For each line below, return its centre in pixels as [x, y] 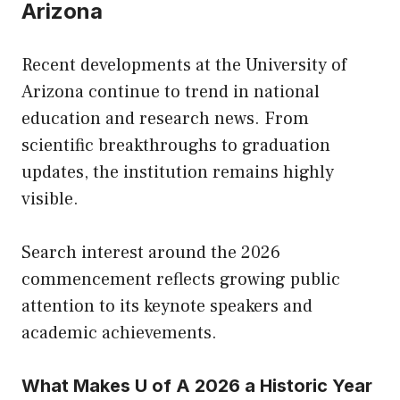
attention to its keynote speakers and [167, 306]
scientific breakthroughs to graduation [176, 145]
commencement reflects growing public [181, 279]
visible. [50, 199]
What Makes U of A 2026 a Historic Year [197, 385]
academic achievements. [119, 333]
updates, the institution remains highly [178, 172]
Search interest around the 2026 [151, 252]
